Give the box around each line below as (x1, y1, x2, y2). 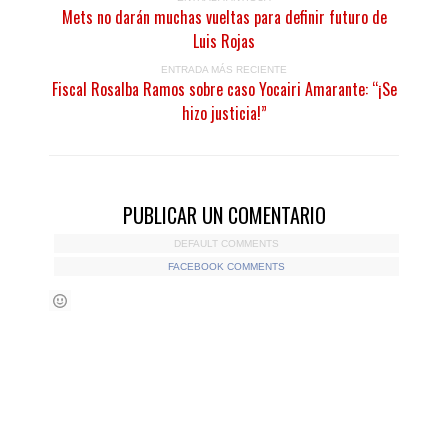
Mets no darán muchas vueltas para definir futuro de (61, 5, 387, 29)
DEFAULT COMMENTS (174, 238, 279, 249)
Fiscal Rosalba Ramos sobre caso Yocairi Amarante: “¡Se (51, 77, 397, 101)
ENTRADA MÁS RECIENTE (161, 64, 287, 75)
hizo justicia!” (181, 101, 267, 125)
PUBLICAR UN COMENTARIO (122, 200, 326, 230)
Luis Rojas (193, 29, 255, 53)
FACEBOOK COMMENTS (168, 261, 285, 272)
